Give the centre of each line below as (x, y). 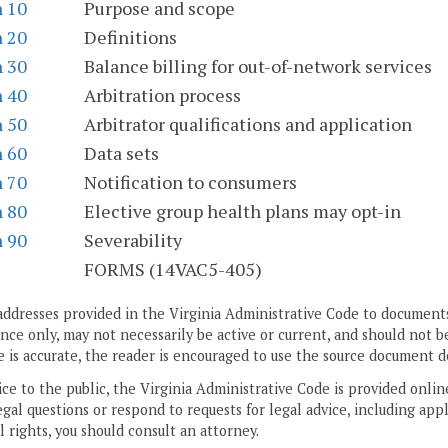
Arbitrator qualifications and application (248, 124)
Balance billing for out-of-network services (258, 66)
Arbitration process (162, 95)
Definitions (130, 37)
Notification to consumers (190, 182)
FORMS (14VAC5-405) (173, 269)
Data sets (121, 153)
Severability (133, 240)
